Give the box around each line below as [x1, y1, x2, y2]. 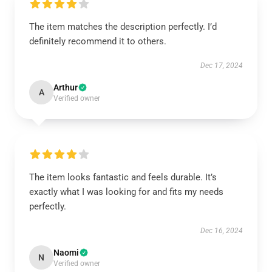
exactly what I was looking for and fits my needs [29, 186, 223, 197]
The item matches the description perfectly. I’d [29, 21, 217, 32]
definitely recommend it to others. [29, 36, 166, 47]
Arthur [53, 83, 78, 92]
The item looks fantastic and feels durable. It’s [29, 172, 217, 183]
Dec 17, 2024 [200, 61, 243, 70]
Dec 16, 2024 [200, 226, 243, 235]
